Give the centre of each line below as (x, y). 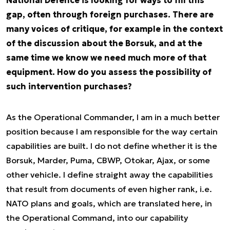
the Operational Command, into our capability (97, 218)
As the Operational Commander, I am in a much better (113, 117)
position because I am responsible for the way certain (112, 131)
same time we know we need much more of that (106, 57)
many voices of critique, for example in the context (114, 29)
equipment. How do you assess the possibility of (109, 72)
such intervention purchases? (69, 86)
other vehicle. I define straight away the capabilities (110, 175)
